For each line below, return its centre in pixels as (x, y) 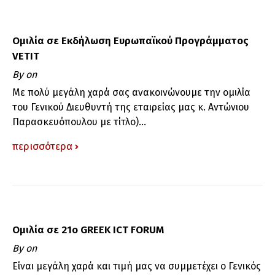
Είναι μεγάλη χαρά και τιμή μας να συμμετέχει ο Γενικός (137, 266)
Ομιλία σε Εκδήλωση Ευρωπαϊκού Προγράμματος (130, 41)
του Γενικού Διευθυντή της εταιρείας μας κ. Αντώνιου (131, 107)
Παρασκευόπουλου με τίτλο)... (79, 122)
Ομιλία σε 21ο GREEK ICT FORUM (88, 230)
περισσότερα (42, 146)
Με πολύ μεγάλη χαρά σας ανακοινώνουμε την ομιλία (131, 92)
